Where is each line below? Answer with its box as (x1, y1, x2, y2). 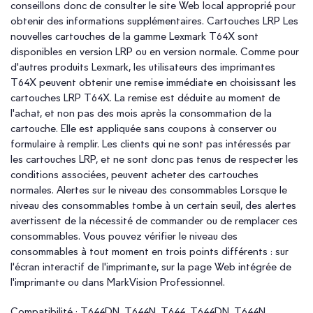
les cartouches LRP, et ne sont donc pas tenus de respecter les (10, 152, 298, 166)
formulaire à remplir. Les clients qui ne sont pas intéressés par (10, 137, 291, 150)
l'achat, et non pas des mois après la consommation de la (10, 106, 272, 119)
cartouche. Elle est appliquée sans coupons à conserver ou (10, 122, 277, 135)
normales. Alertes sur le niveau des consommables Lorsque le (10, 183, 287, 196)
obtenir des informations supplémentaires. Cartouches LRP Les (10, 14, 298, 27)
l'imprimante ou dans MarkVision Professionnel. (10, 275, 225, 289)
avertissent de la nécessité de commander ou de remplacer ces (10, 214, 298, 227)
